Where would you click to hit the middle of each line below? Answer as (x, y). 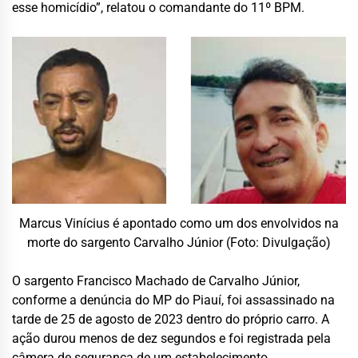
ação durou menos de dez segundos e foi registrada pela (171, 338)
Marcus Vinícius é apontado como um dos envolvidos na (179, 223)
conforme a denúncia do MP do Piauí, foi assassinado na (173, 300)
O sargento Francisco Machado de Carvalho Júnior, (156, 280)
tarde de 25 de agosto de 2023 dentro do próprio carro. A (171, 319)
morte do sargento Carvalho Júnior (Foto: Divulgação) (179, 242)
